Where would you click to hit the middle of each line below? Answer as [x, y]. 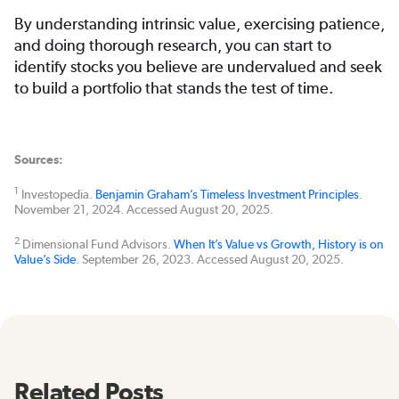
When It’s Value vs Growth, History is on [279, 244]
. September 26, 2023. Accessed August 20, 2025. [210, 260]
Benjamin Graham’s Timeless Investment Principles [227, 195]
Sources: [39, 160]
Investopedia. [57, 195]
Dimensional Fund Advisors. [97, 244]
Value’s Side [45, 260]
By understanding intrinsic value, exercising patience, [199, 24]
